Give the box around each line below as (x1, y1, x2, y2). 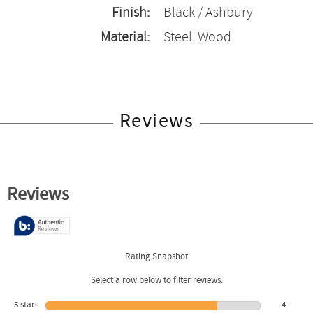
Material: (101, 28, 150, 47)
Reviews (119, 108, 194, 135)
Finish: (112, 3, 150, 22)
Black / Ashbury (163, 3, 253, 22)
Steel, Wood (163, 28, 231, 47)
